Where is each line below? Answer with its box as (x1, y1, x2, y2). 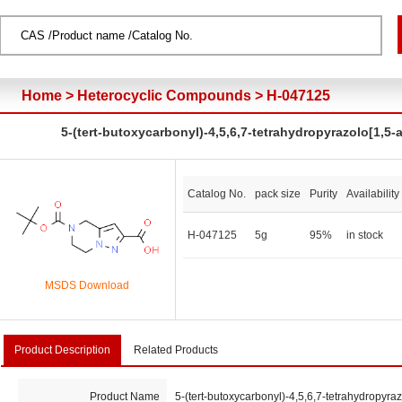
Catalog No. (188, 188, 246, 200)
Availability (346, 188, 399, 200)
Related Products (134, 343, 219, 356)
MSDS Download (45, 279, 129, 293)
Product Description (13, 343, 110, 356)
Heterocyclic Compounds (77, 88, 251, 103)
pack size (255, 188, 301, 200)
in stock (346, 229, 383, 241)
